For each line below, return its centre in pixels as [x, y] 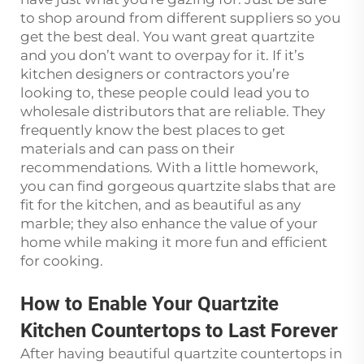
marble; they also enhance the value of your [169, 223]
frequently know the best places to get [153, 130]
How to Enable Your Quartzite [149, 304]
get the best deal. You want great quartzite [167, 37]
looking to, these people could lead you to [165, 93]
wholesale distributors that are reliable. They [173, 111]
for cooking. [63, 261]
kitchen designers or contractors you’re [155, 74]
